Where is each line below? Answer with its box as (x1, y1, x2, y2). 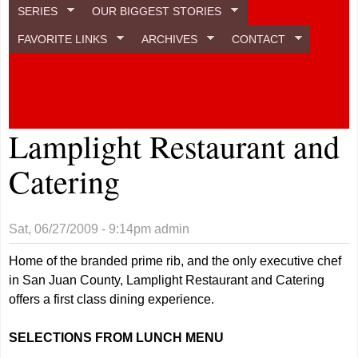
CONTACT (231, 32, 285, 46)
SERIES (18, 4, 58, 18)
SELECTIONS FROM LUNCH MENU (9, 331, 225, 344)
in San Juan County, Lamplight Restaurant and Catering (9, 273, 325, 287)
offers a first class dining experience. (9, 292, 215, 306)
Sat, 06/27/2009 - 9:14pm (9, 222, 152, 236)
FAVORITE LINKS (18, 32, 108, 46)
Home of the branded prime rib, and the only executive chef (9, 254, 342, 268)
